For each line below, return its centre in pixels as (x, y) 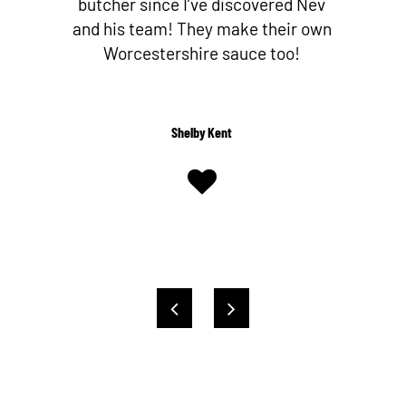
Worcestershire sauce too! (202, 53)
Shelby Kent (202, 132)
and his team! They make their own (202, 29)
